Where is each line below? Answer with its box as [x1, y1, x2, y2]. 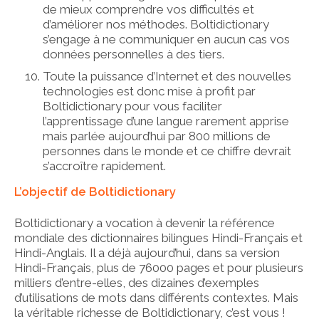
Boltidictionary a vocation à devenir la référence [14, 215, 275, 230]
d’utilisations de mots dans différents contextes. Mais [14, 290, 298, 305]
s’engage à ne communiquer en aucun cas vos [43, 31, 290, 46]
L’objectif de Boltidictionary [14, 184, 176, 199]
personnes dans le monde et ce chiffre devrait [43, 143, 291, 158]
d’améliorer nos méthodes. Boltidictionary [43, 16, 269, 31]
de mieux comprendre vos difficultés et [43, 1, 254, 16]
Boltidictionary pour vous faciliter [43, 98, 222, 113]
